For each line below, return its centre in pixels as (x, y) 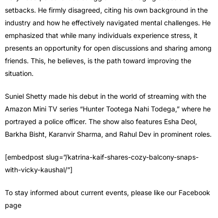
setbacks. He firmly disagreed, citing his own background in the (106, 10)
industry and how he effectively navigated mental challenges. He (108, 23)
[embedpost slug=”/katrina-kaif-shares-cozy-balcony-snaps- (102, 157)
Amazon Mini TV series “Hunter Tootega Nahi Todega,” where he (108, 109)
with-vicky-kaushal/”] (39, 170)
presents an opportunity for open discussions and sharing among (108, 48)
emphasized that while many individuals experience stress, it (101, 36)
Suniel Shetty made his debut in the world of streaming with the (106, 96)
